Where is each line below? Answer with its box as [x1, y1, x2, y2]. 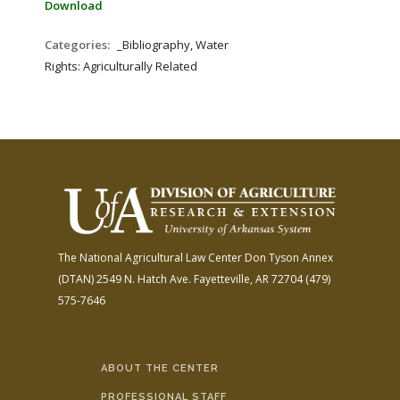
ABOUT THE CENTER [100, 362, 219, 374]
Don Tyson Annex [242, 249, 333, 265]
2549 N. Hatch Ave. [94, 271, 191, 287]
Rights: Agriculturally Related [45, 58, 197, 74]
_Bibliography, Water [117, 37, 229, 53]
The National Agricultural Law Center [58, 249, 242, 265]
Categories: [45, 37, 112, 53]
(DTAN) [58, 271, 94, 287]
